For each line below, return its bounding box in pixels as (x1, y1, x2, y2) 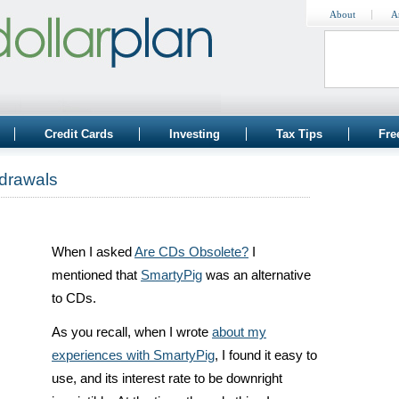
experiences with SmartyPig (52, 348, 215, 362)
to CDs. (52, 291, 96, 305)
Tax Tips (276, 127, 322, 141)
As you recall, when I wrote (52, 325, 212, 339)
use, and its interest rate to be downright (52, 371, 282, 386)
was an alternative (202, 268, 311, 282)
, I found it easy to (215, 348, 317, 362)
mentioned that (52, 268, 141, 282)
